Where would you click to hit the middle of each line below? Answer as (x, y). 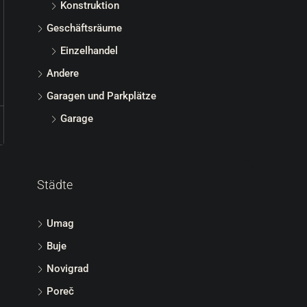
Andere (63, 73)
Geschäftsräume (84, 28)
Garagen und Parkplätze (101, 96)
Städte (55, 185)
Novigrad (67, 269)
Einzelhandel (89, 51)
